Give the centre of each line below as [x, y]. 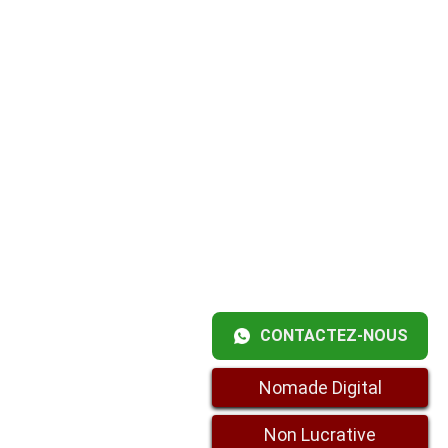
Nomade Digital [320, 387]
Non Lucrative [320, 434]
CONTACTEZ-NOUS [334, 335]
